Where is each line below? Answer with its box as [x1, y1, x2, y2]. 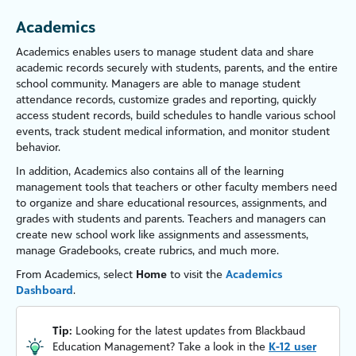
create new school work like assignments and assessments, [16, 227, 308, 242]
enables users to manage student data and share [69, 44, 314, 59]
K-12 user [269, 339, 316, 354]
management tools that [16, 180, 135, 194]
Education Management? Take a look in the [52, 339, 269, 354]
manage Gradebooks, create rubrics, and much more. [16, 243, 279, 257]
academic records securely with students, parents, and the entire [16, 60, 338, 75]
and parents [123, 211, 182, 226]
